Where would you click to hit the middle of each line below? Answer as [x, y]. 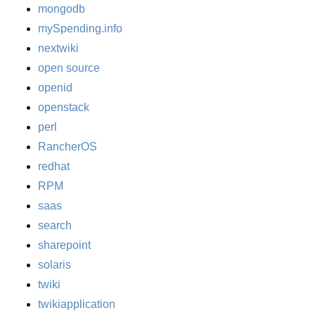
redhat [54, 167]
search [55, 226]
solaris [55, 265]
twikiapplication [77, 304]
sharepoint [65, 245]
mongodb [62, 9]
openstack [64, 108]
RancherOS [68, 147]
